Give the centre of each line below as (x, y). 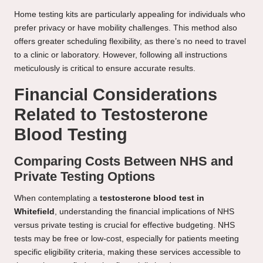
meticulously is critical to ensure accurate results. (105, 69)
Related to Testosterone (111, 115)
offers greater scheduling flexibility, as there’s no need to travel (130, 42)
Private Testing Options (85, 177)
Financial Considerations (116, 95)
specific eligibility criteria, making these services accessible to (127, 252)
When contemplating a (57, 198)
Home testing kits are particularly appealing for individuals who (130, 15)
